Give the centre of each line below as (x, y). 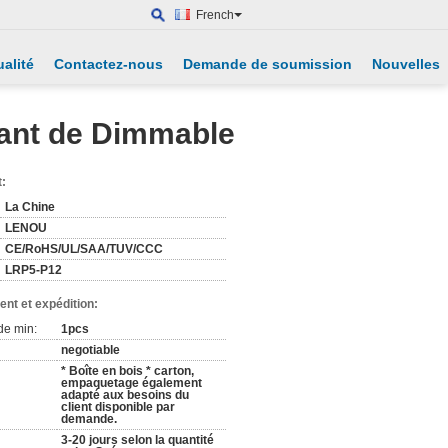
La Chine (30, 207)
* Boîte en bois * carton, (127, 371)
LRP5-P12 (33, 270)
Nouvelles (406, 64)
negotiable (90, 350)
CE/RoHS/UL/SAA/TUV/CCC (84, 249)
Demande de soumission (267, 64)
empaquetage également (131, 383)
